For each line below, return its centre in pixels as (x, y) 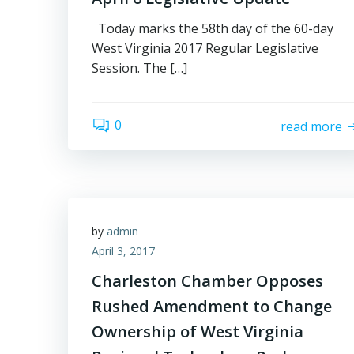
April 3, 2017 (123, 251)
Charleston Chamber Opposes (207, 281)
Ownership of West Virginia (198, 331)
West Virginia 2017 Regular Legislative (205, 48)
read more (312, 126)
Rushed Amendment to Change (212, 306)
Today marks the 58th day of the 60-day (213, 28)
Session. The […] (139, 68)
